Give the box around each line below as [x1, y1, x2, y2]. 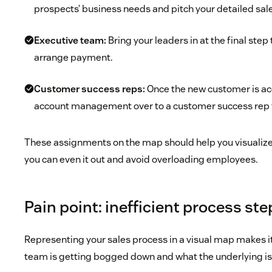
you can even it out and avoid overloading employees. [24, 153, 258, 166]
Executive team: [34, 34, 107, 47]
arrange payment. [34, 51, 113, 64]
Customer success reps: [34, 83, 146, 96]
